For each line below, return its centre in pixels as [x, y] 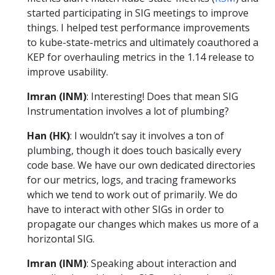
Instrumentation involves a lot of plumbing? [128, 111]
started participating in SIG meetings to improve [138, 13]
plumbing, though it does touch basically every [134, 151]
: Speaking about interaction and [161, 264]
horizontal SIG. [61, 239]
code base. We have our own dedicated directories [141, 165]
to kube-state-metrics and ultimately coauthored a [143, 43]
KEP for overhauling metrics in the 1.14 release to [141, 57]
